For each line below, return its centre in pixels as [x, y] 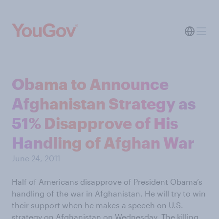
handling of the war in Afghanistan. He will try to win [109, 193]
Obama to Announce [90, 84]
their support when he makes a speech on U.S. [98, 205]
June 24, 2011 [36, 158]
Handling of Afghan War [103, 142]
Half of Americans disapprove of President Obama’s [107, 182]
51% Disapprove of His [95, 123]
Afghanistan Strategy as [104, 103]
